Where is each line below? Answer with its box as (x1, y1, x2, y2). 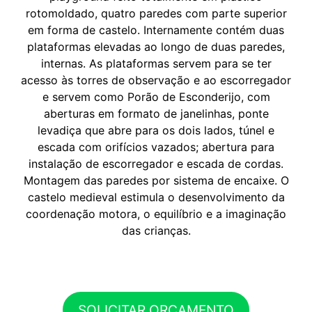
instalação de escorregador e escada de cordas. (29, 157, 283, 171)
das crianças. (121, 224, 191, 238)
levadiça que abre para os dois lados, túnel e (38, 123, 274, 138)
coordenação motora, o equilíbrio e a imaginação (26, 207, 286, 221)
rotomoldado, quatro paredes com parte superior (25, 6, 287, 21)
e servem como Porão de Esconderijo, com (42, 90, 270, 104)
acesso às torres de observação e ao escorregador (21, 73, 291, 88)
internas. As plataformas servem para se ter (40, 56, 272, 71)
